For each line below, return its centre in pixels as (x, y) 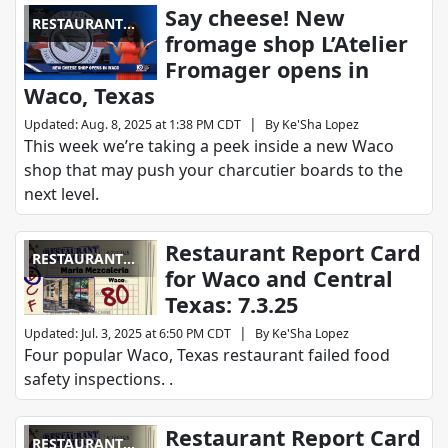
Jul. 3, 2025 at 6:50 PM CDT (156, 334)
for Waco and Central (279, 279)
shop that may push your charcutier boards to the (213, 170)
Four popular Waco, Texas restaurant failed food (207, 355)
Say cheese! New (255, 18)
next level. (65, 194)
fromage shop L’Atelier (287, 44)
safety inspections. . (98, 379)
